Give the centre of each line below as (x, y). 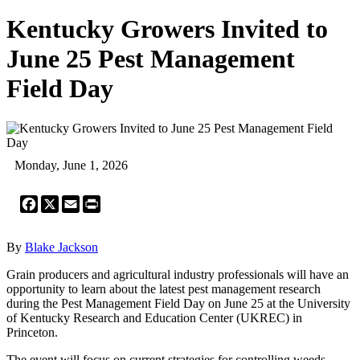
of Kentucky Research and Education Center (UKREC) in (154, 317)
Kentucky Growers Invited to (167, 29)
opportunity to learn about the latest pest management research (164, 288)
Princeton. (32, 332)
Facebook (63, 201)
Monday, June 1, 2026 (71, 165)
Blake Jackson (61, 247)
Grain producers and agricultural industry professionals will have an (178, 274)
